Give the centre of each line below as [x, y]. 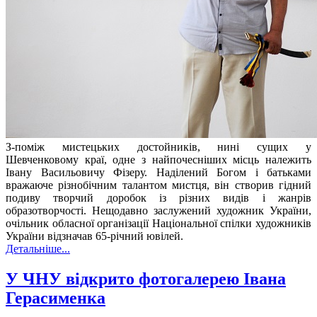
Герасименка [56, 298]
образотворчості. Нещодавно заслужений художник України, [158, 211]
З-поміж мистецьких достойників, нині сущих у [158, 147]
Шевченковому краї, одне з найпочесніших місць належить [158, 160]
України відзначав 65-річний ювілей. [94, 236]
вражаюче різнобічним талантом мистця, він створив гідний [158, 185]
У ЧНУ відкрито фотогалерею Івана [146, 279]
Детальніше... [38, 249]
